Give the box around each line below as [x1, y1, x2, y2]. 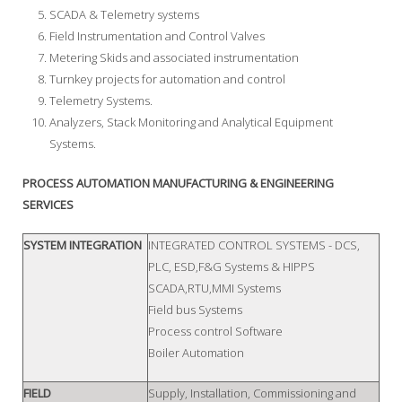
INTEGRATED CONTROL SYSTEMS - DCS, [148, 237, 360, 254]
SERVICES [22, 197, 74, 214]
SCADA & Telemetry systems [49, 6, 199, 23]
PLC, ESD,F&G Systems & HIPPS [148, 258, 315, 275]
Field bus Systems [148, 301, 242, 319]
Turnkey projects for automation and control [49, 71, 285, 88]
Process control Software [148, 323, 283, 340]
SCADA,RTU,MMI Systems [148, 280, 281, 297]
